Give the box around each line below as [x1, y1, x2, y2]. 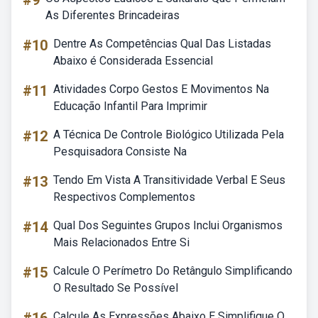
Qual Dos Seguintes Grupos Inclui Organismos [53, 219, 283, 232]
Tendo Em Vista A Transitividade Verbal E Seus [53, 173, 285, 187]
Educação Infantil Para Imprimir [53, 99, 207, 113]
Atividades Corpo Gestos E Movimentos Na [53, 82, 269, 96]
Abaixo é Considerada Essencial [53, 54, 213, 67]
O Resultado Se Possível [53, 281, 178, 295]
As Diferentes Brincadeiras [45, 9, 180, 22]
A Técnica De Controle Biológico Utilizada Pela [53, 128, 284, 141]
